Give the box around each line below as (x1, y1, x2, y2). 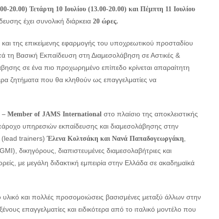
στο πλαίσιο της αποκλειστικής (102, 110, 198, 118)
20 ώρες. (93, 18, 120, 25)
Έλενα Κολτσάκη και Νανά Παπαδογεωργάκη (45, 135, 184, 142)
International (63, 110, 102, 118)
